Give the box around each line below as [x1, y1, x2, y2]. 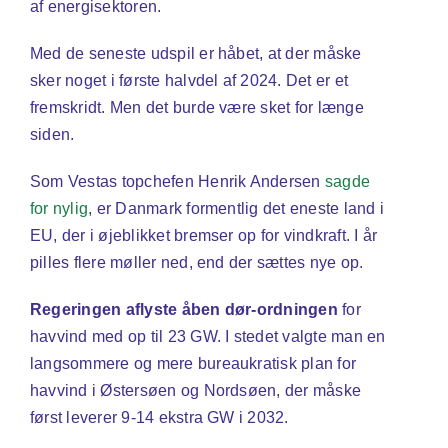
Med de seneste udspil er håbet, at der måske [29, 45, 362, 63]
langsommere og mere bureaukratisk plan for [29, 355, 357, 373]
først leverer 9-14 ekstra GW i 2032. [29, 409, 289, 427]
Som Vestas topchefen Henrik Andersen [29, 173, 325, 191]
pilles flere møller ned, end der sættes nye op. [29, 254, 364, 272]
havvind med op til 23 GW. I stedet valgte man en [29, 328, 386, 346]
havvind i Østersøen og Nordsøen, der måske [29, 382, 362, 400]
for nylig [29, 200, 89, 218]
